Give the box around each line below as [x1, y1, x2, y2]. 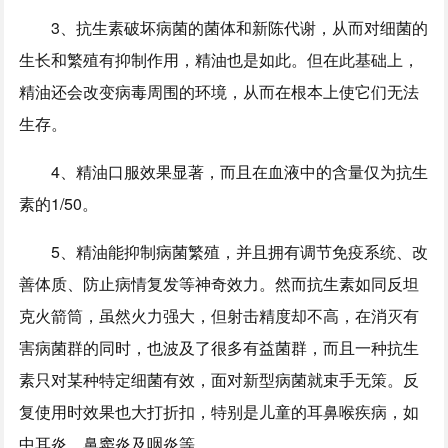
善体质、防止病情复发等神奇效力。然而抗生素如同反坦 [19, 271, 420, 295]
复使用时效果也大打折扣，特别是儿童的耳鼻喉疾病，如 [19, 399, 420, 423]
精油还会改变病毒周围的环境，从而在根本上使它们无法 [19, 79, 420, 103]
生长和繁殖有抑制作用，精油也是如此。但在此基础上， [19, 47, 420, 71]
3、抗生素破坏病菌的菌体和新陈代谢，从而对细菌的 [51, 15, 429, 39]
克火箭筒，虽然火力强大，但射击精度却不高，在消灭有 [19, 303, 420, 327]
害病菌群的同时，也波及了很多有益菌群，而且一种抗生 [19, 335, 420, 359]
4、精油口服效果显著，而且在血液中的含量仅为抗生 [51, 159, 429, 183]
